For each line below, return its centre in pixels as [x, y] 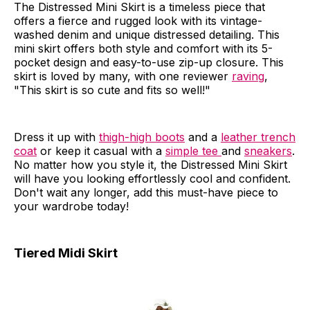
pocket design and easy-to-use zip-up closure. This [149, 62]
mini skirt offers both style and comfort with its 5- [143, 48]
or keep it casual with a [101, 151]
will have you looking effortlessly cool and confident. [152, 178]
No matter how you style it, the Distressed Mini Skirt [151, 164]
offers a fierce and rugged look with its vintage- [138, 20]
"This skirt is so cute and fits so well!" [112, 90]
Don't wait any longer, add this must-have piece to [146, 192]
